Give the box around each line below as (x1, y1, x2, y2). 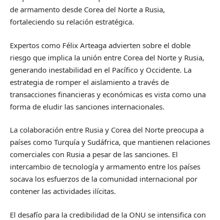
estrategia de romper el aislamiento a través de (10, 77, 169, 87)
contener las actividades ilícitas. (10, 186, 116, 196)
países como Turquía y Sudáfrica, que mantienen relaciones (10, 137, 210, 147)
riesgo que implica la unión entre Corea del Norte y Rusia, (10, 52, 204, 62)
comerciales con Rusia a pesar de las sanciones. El (10, 149, 178, 160)
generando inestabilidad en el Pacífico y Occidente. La (10, 64, 192, 75)
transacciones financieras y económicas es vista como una (10, 89, 206, 99)
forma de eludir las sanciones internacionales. (10, 101, 165, 111)
